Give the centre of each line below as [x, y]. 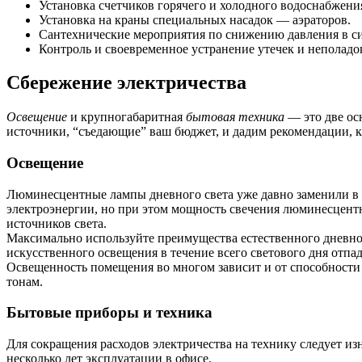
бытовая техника [235, 117]
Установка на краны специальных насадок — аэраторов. [195, 19]
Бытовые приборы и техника [109, 313]
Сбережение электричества [126, 83]
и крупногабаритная [126, 117]
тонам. [25, 281]
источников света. [57, 223]
